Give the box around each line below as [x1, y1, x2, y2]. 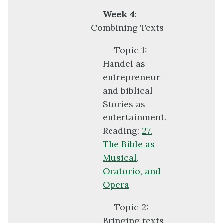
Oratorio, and [103, 165, 161, 177]
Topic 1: [114, 44, 147, 56]
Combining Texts [91, 22, 164, 34]
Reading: [103, 125, 142, 137]
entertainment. [103, 111, 166, 123]
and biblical [103, 85, 153, 97]
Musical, [103, 152, 139, 164]
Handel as [103, 58, 145, 70]
